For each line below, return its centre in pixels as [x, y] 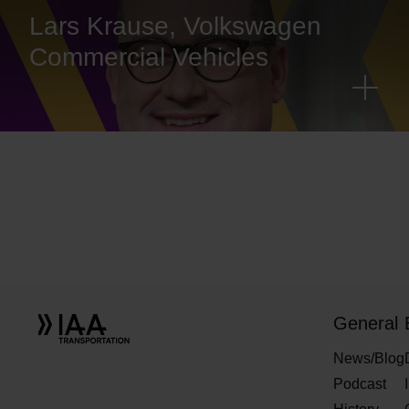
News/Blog [368, 359]
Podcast [359, 384]
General [365, 324]
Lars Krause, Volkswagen [175, 26]
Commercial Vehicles [149, 58]
